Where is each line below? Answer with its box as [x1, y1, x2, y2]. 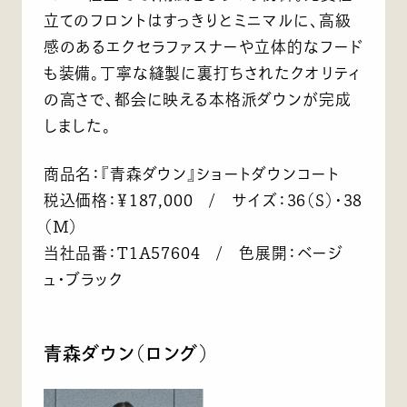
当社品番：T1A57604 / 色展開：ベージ [43, 245, 344, 262]
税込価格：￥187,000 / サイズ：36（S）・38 [43, 193, 363, 209]
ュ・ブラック [43, 272, 124, 288]
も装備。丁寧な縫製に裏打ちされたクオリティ [43, 65, 362, 82]
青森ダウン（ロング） [43, 343, 210, 362]
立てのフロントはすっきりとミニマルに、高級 [43, 13, 352, 29]
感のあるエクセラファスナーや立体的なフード [43, 39, 363, 55]
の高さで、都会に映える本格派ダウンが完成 [43, 92, 352, 108]
